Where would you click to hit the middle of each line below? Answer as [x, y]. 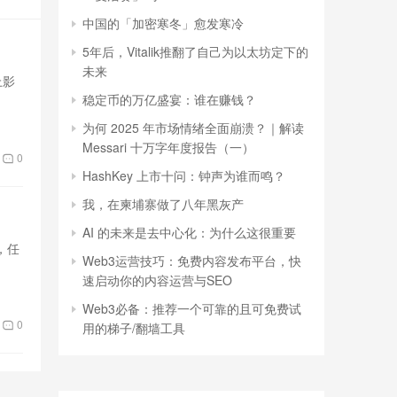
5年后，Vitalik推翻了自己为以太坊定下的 [195, 51]
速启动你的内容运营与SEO [157, 280]
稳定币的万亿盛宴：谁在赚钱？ [169, 99]
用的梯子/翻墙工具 [134, 328]
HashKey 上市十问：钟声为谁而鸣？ [184, 175]
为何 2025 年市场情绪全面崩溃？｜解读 [193, 128]
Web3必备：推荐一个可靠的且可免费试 [192, 308]
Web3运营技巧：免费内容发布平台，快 [192, 261]
